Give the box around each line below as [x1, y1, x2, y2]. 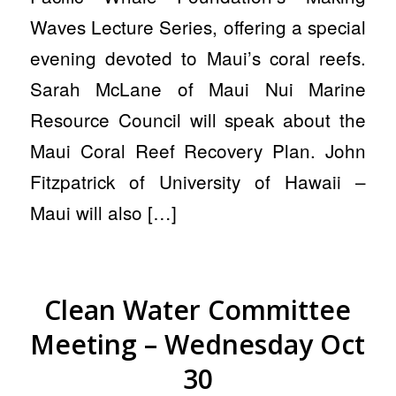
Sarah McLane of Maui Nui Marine [29, 75, 367, 103]
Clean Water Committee [44, 291, 352, 328]
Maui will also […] [29, 199, 177, 226]
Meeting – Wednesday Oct [30, 325, 366, 362]
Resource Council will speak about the [29, 106, 367, 133]
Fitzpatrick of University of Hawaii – [29, 168, 367, 195]
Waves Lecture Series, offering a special [29, 13, 367, 41]
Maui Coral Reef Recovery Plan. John [29, 137, 367, 164]
